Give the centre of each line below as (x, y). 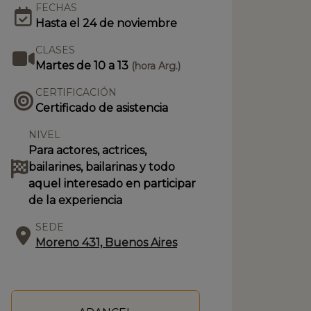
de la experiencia (75, 200)
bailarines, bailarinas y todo (102, 167)
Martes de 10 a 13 (83, 66)
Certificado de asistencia (102, 108)
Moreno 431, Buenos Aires (106, 243)
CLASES (55, 50)
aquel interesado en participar (112, 184)
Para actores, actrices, (87, 150)
